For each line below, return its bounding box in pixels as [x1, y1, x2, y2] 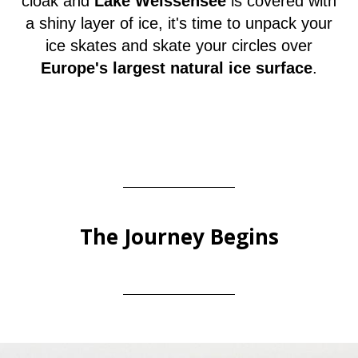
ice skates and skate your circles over [46, 37, 312, 54]
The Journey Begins [79, 222, 279, 251]
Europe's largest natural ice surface [41, 59, 312, 77]
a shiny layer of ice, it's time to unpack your [26, 14, 332, 32]
